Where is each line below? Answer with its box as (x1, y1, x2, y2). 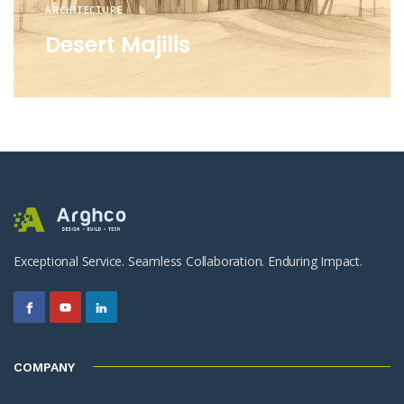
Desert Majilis (45, 29, 190, 60)
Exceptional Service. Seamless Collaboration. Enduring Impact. (14, 252, 363, 270)
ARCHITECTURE (45, 3, 123, 16)
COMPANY (14, 359, 75, 374)
